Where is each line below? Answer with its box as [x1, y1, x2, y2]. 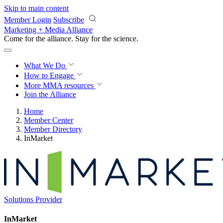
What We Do [24, 61, 67, 70]
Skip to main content [4, 4, 69, 12]
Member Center [24, 116, 73, 124]
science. [113, 34, 138, 43]
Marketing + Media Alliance [4, 25, 93, 34]
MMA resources [41, 81, 94, 90]
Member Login [4, 15, 51, 24]
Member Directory [24, 125, 82, 133]
